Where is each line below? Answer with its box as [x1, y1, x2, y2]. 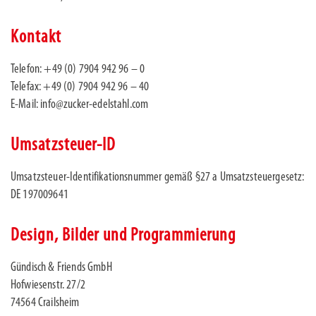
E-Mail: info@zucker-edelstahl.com [11, 98, 149, 111]
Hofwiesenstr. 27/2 [11, 279, 85, 292]
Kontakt [11, 28, 61, 47]
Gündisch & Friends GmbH [11, 261, 112, 274]
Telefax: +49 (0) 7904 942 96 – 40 [11, 80, 150, 94]
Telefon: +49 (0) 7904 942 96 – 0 [11, 63, 145, 76]
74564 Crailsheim [11, 296, 80, 310]
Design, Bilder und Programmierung [11, 226, 236, 245]
